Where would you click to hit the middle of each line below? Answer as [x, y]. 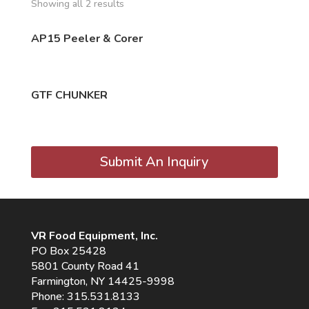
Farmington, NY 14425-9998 [102, 281]
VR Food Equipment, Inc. [94, 236]
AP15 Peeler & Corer [87, 39]
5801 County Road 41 [85, 266]
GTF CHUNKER [69, 96]
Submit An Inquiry [154, 161]
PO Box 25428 [68, 251]
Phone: [49, 296]
